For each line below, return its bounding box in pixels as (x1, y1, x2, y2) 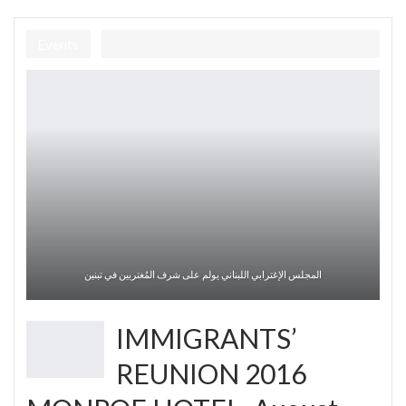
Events (37, 35, 79, 53)
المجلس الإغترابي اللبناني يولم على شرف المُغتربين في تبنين (84, 267, 322, 280)
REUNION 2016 (116, 356, 306, 390)
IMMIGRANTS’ (116, 321, 297, 354)
